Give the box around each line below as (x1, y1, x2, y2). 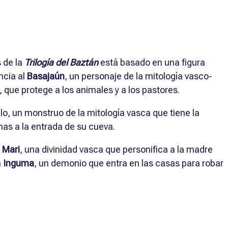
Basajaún (27, 70, 65, 81)
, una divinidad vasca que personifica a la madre (20, 144, 213, 155)
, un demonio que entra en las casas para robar (34, 157, 223, 168)
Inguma (3, 157, 34, 168)
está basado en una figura (98, 56, 205, 68)
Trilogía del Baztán (24, 56, 98, 68)
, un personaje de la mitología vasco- (65, 70, 212, 81)
